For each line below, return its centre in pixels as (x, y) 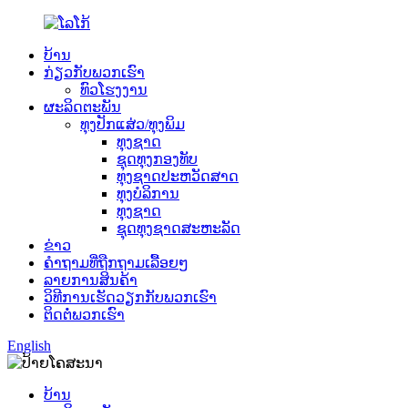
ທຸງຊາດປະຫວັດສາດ (178, 176)
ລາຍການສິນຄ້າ (91, 280)
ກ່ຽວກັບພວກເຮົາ (94, 72)
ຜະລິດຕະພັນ (82, 107)
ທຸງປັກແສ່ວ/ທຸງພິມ (133, 124)
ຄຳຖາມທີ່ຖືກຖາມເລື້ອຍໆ (116, 263)
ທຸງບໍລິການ (148, 194)
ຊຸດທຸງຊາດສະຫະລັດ (178, 228)
